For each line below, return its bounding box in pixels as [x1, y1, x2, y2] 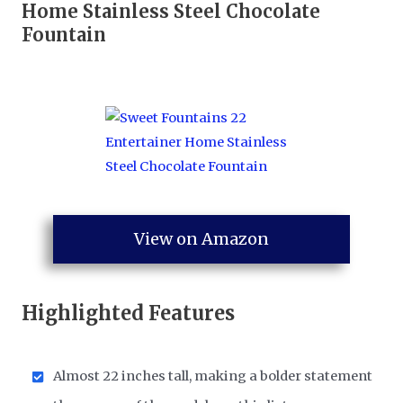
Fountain [22, 22, 107, 46]
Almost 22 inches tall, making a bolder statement [53, 367, 373, 384]
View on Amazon [134, 228, 269, 250]
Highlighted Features [22, 300, 236, 326]
